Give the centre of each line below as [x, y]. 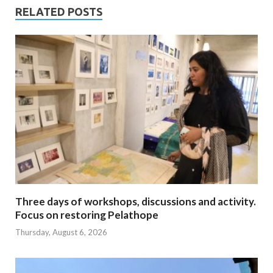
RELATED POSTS [59, 11]
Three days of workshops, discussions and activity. [136, 201]
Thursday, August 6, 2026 [61, 232]
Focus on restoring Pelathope [87, 214]
